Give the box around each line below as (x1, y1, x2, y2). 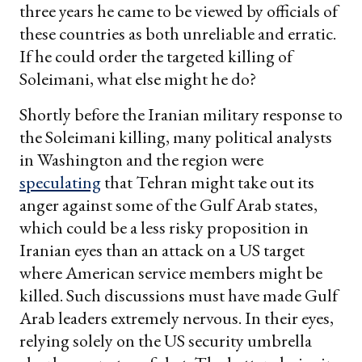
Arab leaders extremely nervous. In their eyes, (19, 305, 334, 330)
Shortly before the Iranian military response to (19, 102, 343, 126)
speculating (19, 170, 101, 194)
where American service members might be (19, 260, 322, 284)
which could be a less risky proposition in (19, 215, 309, 239)
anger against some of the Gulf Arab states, (19, 192, 318, 217)
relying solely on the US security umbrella (19, 328, 312, 352)
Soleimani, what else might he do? (19, 66, 256, 90)
